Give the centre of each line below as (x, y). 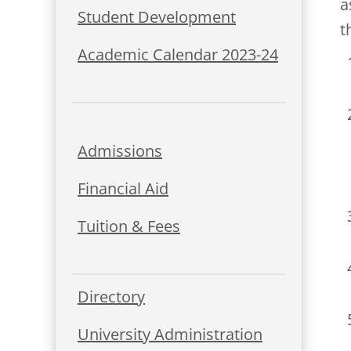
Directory (111, 296)
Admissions (120, 150)
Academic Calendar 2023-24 (178, 55)
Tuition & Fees (129, 226)
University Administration (170, 334)
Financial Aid (123, 188)
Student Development (157, 17)
